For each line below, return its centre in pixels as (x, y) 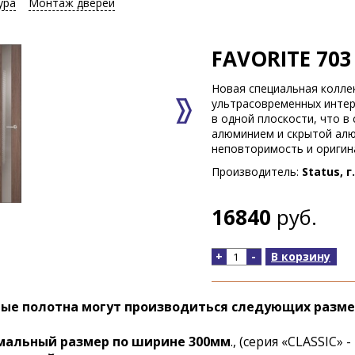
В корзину (301, 256)
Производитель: (256, 172)
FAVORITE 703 (281, 59)
